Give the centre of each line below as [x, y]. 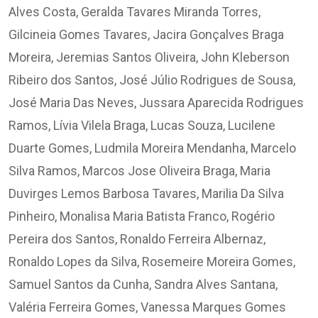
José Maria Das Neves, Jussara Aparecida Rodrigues [156, 103]
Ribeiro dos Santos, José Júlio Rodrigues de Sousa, [152, 80]
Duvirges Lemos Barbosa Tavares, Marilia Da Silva [146, 194]
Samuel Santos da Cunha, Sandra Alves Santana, [143, 285]
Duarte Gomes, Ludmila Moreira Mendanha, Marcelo [152, 148]
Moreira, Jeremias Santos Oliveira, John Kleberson [149, 57]
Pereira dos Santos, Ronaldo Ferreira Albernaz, [137, 239]
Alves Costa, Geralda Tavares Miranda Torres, [135, 12]
